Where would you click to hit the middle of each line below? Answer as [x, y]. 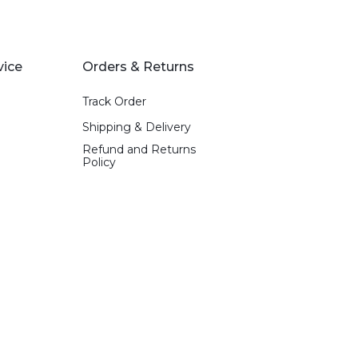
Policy [99, 162]
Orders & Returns [139, 67]
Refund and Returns [139, 149]
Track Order [115, 101]
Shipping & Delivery [137, 127]
